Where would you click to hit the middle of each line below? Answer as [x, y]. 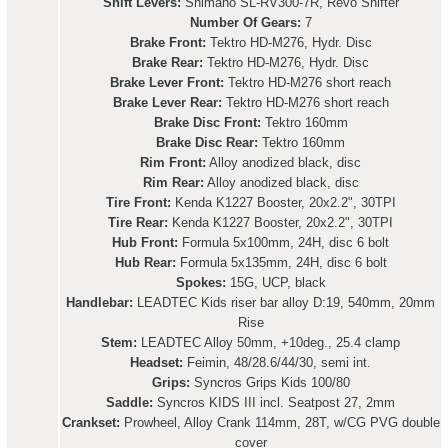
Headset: [156, 362]
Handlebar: [99, 302]
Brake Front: [167, 42]
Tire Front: [138, 202]
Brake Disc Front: [207, 122]
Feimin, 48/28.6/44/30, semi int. [277, 362]
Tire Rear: [138, 222]
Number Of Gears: [245, 22]
